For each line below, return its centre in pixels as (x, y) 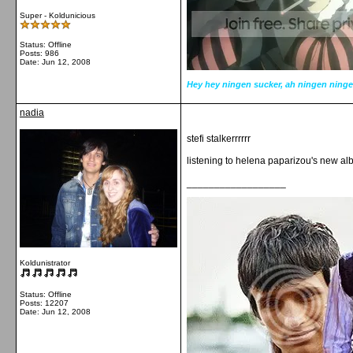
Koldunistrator (45, 263)
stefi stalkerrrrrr (219, 139)
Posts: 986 (39, 53)
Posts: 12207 (44, 303)
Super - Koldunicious (58, 15)
